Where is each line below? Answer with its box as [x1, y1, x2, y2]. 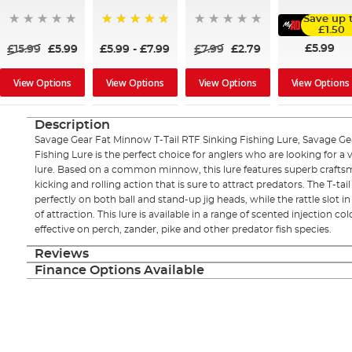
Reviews [34, 247, 89, 261]
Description [34, 119, 110, 132]
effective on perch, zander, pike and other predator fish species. [34, 225, 332, 235]
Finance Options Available [34, 264, 204, 277]
